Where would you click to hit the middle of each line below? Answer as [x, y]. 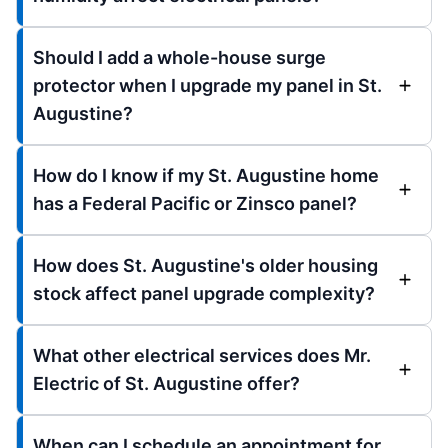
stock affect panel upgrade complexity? [204, 293]
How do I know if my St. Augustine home [206, 175]
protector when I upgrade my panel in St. [207, 85]
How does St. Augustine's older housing [205, 265]
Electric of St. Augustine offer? [166, 383]
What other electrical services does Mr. [202, 355]
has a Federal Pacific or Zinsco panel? [195, 203]
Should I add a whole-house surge [179, 57]
